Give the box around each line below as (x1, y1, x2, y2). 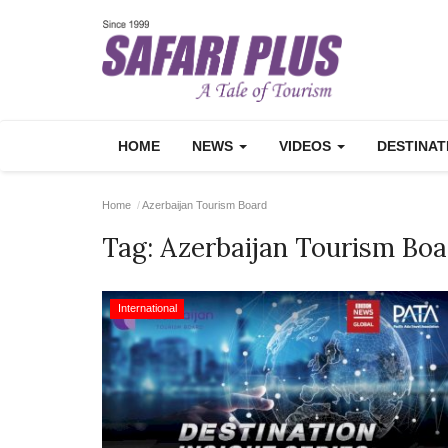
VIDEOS (279, 138, 335, 154)
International (117, 302, 177, 314)
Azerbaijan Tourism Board (142, 199, 267, 211)
